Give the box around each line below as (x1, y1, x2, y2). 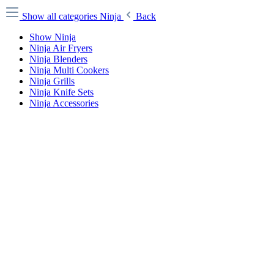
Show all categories (22, 11, 100, 21)
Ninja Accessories (29, 98, 98, 108)
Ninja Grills (29, 76, 75, 86)
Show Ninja (29, 32, 76, 42)
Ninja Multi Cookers (29, 65, 109, 75)
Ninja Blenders (29, 54, 87, 64)
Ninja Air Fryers (29, 43, 92, 53)
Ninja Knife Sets (29, 87, 94, 97)
